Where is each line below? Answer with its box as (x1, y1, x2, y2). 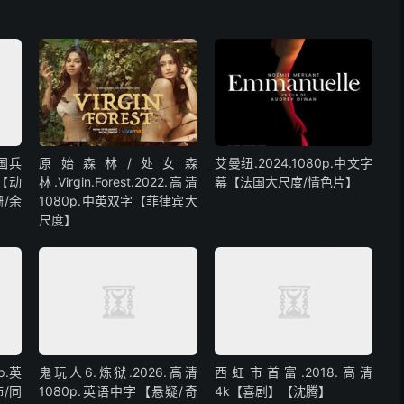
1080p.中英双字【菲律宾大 (39, 193, 197, 209)
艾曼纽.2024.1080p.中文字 (215, 155, 373, 171)
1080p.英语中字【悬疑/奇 (39, 382, 197, 399)
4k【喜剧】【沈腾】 (215, 382, 332, 399)
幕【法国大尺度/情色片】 (215, 174, 359, 190)
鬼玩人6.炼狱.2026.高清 (39, 363, 197, 380)
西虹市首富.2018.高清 (215, 363, 373, 380)
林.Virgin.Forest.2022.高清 (39, 174, 197, 190)
